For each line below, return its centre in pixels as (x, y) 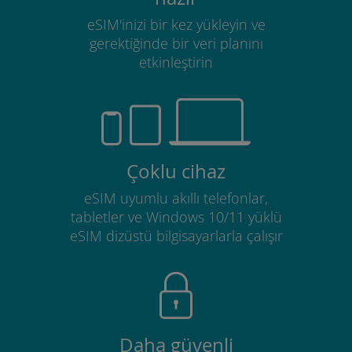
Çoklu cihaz (176, 171)
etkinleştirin (176, 62)
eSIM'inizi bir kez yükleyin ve (176, 24)
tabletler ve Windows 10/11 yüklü (176, 216)
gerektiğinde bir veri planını (176, 43)
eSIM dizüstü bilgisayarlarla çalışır (176, 235)
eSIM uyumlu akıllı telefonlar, (176, 198)
